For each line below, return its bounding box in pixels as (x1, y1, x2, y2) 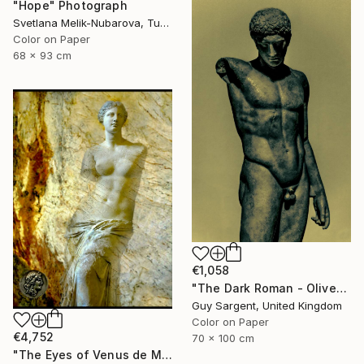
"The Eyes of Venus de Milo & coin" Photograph (161, 347, 172, 362)
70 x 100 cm (192, 331, 254, 345)
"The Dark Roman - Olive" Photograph (336, 281, 347, 296)
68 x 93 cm (13, 48, 71, 62)
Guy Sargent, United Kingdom (192, 299, 342, 313)
